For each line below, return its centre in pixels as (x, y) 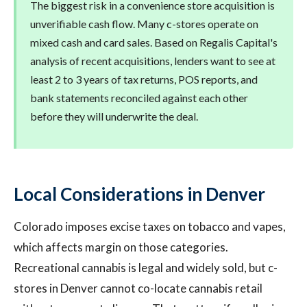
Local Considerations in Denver (139, 194)
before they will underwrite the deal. (114, 116)
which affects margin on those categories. (121, 247)
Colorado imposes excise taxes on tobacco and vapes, (150, 226)
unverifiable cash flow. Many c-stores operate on (144, 24)
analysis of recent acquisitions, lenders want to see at (153, 61)
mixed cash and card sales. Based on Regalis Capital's (154, 42)
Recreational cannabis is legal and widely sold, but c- (146, 268)
